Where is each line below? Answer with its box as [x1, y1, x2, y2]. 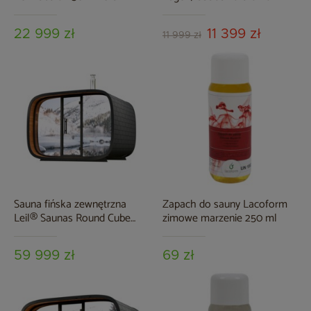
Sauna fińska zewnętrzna [14, 195, 126, 215]
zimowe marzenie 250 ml [162, 209, 277, 228]
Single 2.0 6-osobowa [14, 223, 112, 242]
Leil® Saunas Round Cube [14, 209, 131, 228]
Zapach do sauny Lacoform [162, 195, 287, 215]
